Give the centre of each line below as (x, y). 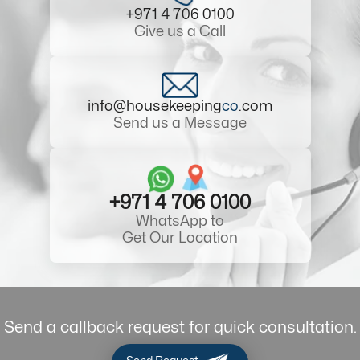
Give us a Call (180, 31)
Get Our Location (180, 238)
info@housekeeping (155, 106)
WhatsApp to (180, 221)
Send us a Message (180, 123)
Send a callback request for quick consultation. (180, 327)
